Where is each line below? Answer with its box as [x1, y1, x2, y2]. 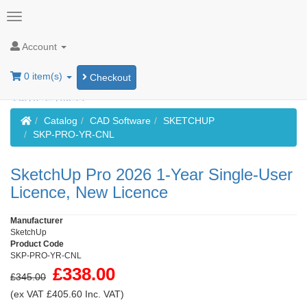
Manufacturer [10, 216, 63, 225]
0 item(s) [21, 71, 65, 82]
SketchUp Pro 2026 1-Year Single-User [10, 165, 293, 184]
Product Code [10, 239, 64, 249]
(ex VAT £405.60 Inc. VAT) [10, 288, 124, 299]
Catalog [43, 115, 77, 126]
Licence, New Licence [10, 183, 168, 201]
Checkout [86, 71, 131, 83]
